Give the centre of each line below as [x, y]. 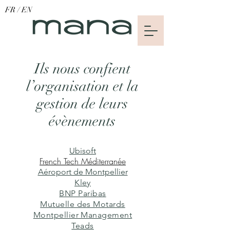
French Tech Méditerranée [83, 161]
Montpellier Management [83, 215]
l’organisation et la [82, 86]
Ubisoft [83, 151]
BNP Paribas [83, 193]
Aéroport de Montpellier [83, 172]
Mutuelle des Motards [83, 204]
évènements [82, 121]
